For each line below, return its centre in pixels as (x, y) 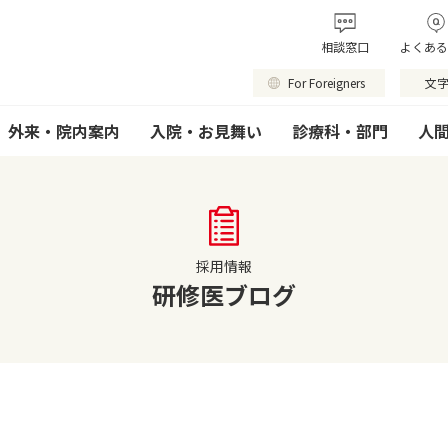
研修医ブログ (224, 294)
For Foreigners (326, 82)
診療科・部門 (340, 131)
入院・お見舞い (206, 131)
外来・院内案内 (64, 131)
